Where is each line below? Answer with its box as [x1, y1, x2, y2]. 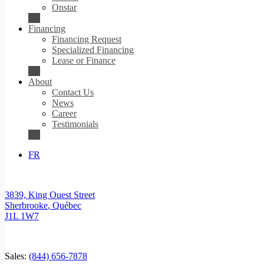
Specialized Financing [52, 45, 134, 55]
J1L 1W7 [5, 211, 39, 221]
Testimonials [52, 119, 98, 129]
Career [52, 108, 77, 118]
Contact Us [52, 87, 94, 97]
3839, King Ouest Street [5, 190, 95, 200]
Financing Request [52, 34, 121, 44]
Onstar [52, 2, 77, 12]
